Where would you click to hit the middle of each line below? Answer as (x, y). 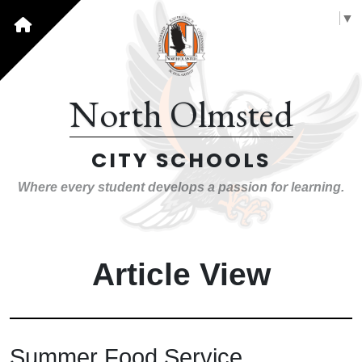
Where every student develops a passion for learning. (181, 187)
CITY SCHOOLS (181, 160)
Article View (181, 274)
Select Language (290, 18)
